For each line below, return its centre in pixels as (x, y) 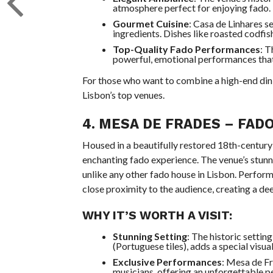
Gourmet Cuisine (151, 23)
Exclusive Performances (167, 262)
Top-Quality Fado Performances (186, 49)
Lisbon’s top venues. (123, 95)
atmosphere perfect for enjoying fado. (191, 8)
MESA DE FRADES (159, 124)
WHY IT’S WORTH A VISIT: (157, 215)
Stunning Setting (150, 236)
